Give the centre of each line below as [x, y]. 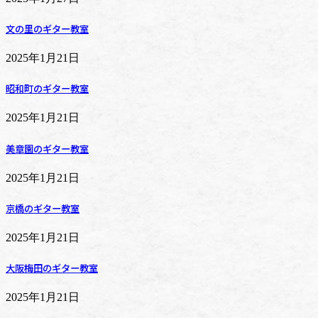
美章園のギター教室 [47, 148]
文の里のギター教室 [47, 28]
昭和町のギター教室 [47, 89]
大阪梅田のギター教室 [52, 268]
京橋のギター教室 [43, 208]
